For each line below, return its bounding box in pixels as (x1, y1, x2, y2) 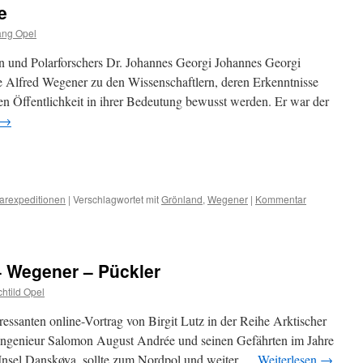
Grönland (161, 192, 203, 207)
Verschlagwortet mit (73, 192, 159, 207)
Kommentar (255, 192, 306, 207)
